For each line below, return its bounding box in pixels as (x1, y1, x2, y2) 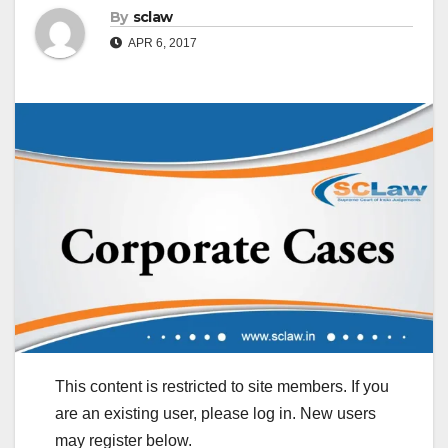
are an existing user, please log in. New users (55, 404, 376, 422)
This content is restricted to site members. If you (55, 377, 389, 395)
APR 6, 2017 (126, 36, 197, 51)
